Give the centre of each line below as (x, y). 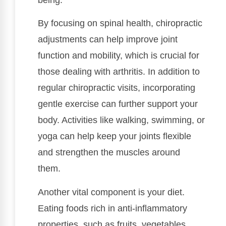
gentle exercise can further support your (118, 104)
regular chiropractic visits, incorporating (117, 88)
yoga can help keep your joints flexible (115, 136)
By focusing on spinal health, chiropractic (120, 23)
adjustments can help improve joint (108, 40)
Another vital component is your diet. (111, 192)
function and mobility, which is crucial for (119, 56)
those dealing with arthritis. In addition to (119, 72)
